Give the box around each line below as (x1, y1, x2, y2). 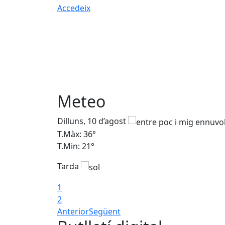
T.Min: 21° (57, 141, 94, 152)
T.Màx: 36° (57, 129, 96, 140)
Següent (89, 205, 121, 217)
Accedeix (57, 3, 90, 14)
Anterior (57, 205, 89, 217)
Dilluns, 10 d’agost (57, 116, 128, 127)
